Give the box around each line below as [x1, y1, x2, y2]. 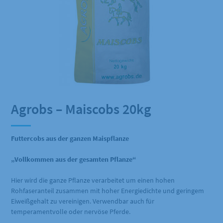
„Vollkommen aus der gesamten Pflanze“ [11, 155, 137, 164]
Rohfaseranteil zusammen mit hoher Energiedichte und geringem [11, 186, 205, 196]
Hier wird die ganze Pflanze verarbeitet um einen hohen [11, 176, 175, 185]
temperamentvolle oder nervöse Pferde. [11, 207, 131, 217]
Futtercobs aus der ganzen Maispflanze [11, 134, 129, 143]
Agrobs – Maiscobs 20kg [11, 100, 152, 118]
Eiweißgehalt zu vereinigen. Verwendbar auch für [11, 197, 155, 206]
